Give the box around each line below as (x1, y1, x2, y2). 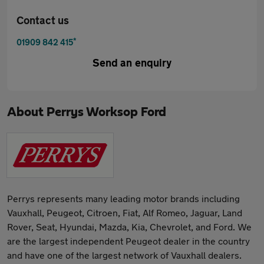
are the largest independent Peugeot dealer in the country (7, 235, 250, 246)
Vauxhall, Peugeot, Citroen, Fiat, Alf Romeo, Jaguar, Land (7, 207, 242, 218)
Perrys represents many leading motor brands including (7, 193, 240, 204)
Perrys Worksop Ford (47, 105, 166, 118)
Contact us (16, 14, 69, 27)
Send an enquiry (93, 56, 171, 69)
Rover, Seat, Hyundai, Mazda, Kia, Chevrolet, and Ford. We (7, 221, 252, 232)
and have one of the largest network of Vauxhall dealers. (7, 249, 242, 260)
